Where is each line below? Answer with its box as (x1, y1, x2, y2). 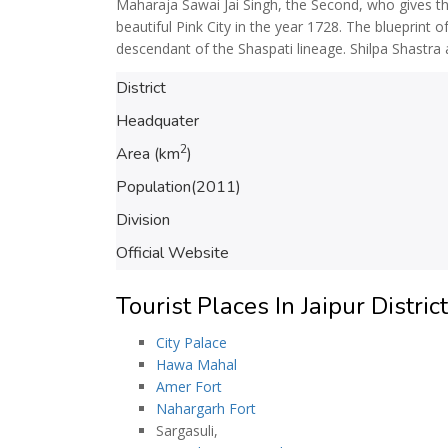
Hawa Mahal (156, 355, 237, 374)
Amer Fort (156, 377, 222, 396)
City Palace (156, 333, 227, 352)
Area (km (116, 143, 180, 165)
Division (116, 209, 170, 231)
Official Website (116, 242, 229, 264)
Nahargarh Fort (156, 399, 256, 418)
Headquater (116, 110, 199, 132)
